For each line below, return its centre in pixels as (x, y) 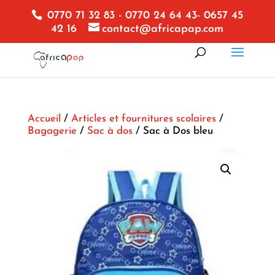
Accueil (44, 119)
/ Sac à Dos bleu (172, 131)
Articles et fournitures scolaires (143, 119)
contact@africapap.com (163, 29)
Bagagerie (52, 131)
